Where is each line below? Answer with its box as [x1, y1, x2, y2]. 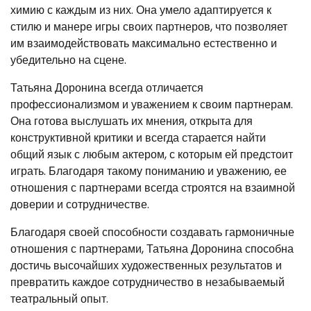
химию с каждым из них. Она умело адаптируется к [10, 1, 271, 18]
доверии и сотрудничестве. [10, 196, 149, 212]
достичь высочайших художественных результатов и [10, 257, 282, 274]
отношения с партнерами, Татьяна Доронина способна [10, 240, 294, 257]
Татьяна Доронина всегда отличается [10, 79, 203, 96]
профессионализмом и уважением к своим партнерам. [10, 96, 293, 112]
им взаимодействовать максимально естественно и [10, 35, 277, 51]
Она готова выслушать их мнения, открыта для [10, 112, 253, 129]
